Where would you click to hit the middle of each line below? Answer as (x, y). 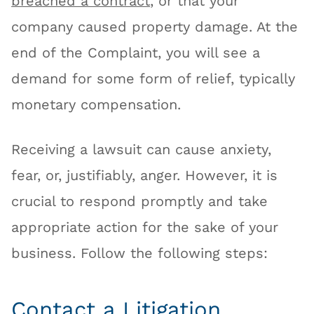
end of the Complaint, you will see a (136, 53)
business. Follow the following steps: (140, 254)
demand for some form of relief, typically (153, 79)
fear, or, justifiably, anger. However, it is (145, 176)
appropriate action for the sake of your (145, 228)
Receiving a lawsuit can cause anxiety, (142, 150)
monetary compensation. (96, 105)
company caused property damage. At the (155, 27)
